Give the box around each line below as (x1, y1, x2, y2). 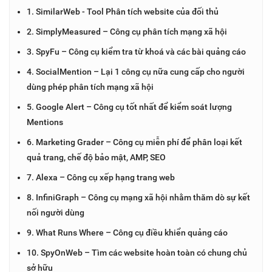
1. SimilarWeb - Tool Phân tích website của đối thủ (27, 6, 219, 16)
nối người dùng (27, 207, 84, 217)
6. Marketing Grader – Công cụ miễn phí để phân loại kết (27, 137, 242, 147)
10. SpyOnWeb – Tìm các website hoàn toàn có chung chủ (27, 247, 247, 257)
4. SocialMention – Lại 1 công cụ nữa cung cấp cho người (27, 66, 245, 76)
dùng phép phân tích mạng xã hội (27, 81, 154, 92)
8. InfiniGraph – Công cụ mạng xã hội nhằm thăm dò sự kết (27, 192, 250, 202)
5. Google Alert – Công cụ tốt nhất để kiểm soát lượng (27, 101, 232, 112)
